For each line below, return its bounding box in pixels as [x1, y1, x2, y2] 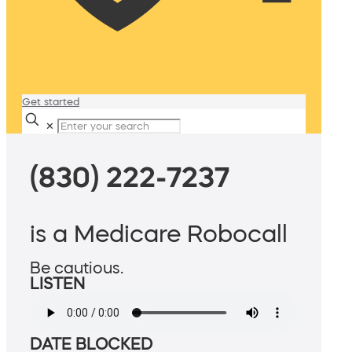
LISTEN [30, 276, 85, 292]
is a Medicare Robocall [30, 222, 288, 246]
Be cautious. [30, 260, 123, 277]
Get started [22, 97, 79, 107]
